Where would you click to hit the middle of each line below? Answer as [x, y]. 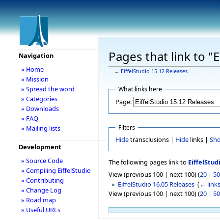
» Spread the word [48, 89]
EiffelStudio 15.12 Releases [154, 71]
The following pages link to [148, 162]
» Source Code [42, 161]
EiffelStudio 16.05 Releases [156, 184]
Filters [126, 128]
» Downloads [40, 109]
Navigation [36, 55]
